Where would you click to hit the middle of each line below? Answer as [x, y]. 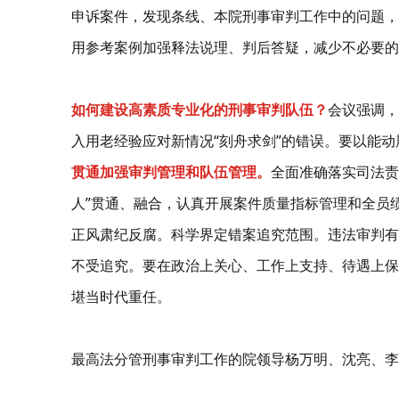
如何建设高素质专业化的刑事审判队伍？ [199, 109]
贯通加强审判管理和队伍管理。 [171, 171]
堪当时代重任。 [121, 296]
